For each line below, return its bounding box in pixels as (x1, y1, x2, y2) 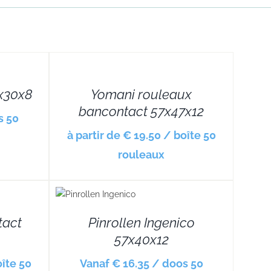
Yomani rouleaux (91, 87, 192, 102)
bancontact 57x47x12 (79, 103, 204, 119)
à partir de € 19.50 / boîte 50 (67, 129, 216, 142)
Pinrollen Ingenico (88, 215, 195, 230)
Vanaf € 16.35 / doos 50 (79, 257, 203, 270)
